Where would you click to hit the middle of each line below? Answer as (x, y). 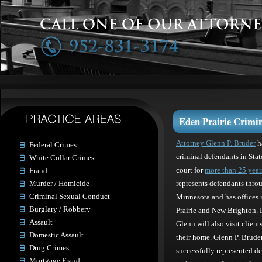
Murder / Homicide (59, 183)
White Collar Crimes (62, 158)
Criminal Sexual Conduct (70, 196)
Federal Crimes (53, 145)
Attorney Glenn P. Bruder (216, 143)
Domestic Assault (56, 235)
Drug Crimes (49, 248)
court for (190, 170)
